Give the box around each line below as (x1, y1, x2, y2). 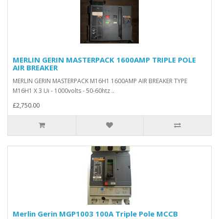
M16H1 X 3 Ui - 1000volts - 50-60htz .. (13, 87, 114, 95)
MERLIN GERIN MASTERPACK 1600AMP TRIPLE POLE (13, 55, 196, 65)
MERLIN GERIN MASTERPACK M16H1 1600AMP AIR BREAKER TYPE (13, 77, 187, 86)
